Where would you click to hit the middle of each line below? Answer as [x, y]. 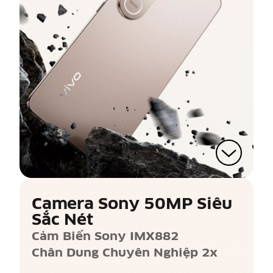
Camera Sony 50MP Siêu [132, 204]
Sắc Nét [62, 219]
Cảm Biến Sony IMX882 [105, 236]
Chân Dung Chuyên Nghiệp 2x [124, 252]
